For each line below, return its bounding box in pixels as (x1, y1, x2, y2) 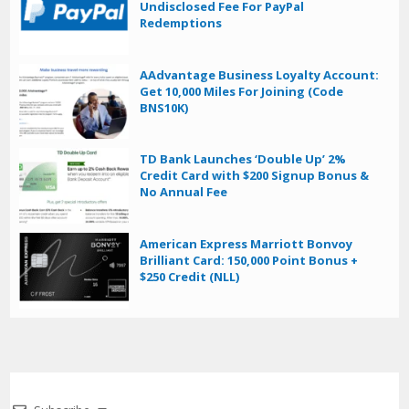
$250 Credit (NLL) (140, 268, 240, 286)
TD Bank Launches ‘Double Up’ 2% (140, 151, 347, 168)
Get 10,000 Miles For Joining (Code (140, 82, 344, 100)
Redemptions (140, 14, 223, 31)
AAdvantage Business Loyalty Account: (140, 66, 380, 83)
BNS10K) (140, 99, 189, 116)
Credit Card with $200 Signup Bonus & (140, 167, 370, 184)
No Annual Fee (140, 184, 228, 201)
